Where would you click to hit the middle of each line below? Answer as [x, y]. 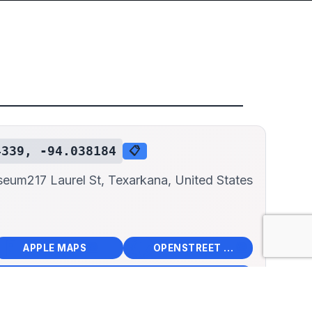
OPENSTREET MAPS [229, 248]
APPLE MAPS [55, 248]
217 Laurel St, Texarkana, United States [140, 180]
